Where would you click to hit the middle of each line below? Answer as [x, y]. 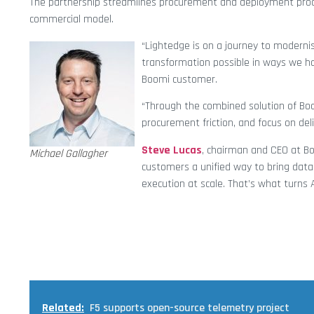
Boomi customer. [179, 80]
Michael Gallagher [68, 154]
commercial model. [71, 19]
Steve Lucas [172, 150]
